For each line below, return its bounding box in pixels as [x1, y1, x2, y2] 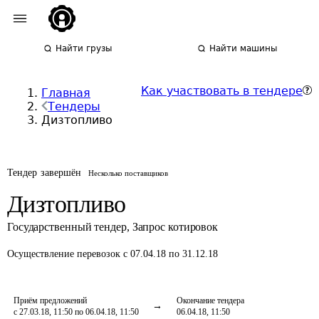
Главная [41, 86, 90, 100]
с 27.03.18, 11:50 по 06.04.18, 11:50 [14, 307, 139, 317]
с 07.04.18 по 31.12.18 [123, 249, 218, 259]
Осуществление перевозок [7, 249, 123, 259]
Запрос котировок [132, 221, 219, 233]
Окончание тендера [177, 296, 244, 305]
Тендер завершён [7, 167, 82, 178]
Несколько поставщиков [88, 169, 169, 177]
